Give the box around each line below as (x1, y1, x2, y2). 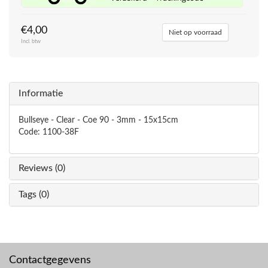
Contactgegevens (9, 255, 91, 266)
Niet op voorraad (168, 29, 222, 36)
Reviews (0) (19, 163, 65, 173)
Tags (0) (19, 190, 49, 199)
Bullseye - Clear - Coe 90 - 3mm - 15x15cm (19, 116, 178, 124)
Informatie (19, 89, 63, 98)
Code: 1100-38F (19, 128, 79, 136)
